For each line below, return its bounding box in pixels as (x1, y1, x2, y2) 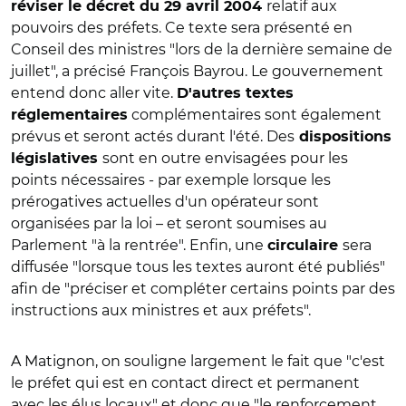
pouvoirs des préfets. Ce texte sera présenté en (11, 18, 353, 36)
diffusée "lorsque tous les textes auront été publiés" (11, 257, 385, 275)
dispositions (295, 129, 391, 144)
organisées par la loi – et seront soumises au (11, 214, 327, 232)
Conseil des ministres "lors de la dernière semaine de (11, 40, 392, 58)
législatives (11, 150, 102, 166)
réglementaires (11, 107, 128, 122)
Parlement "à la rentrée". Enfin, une (11, 236, 267, 254)
